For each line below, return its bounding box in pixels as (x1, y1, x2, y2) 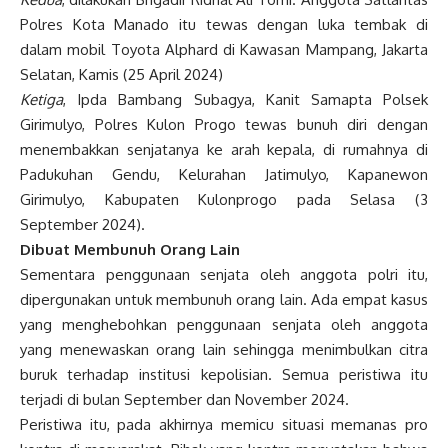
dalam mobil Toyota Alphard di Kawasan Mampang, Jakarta (20, 40, 428, 60)
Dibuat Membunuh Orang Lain (20, 240, 240, 260)
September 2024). (20, 215, 145, 235)
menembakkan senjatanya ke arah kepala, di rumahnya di (20, 140, 428, 160)
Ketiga (20, 90, 63, 110)
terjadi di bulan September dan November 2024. (20, 390, 349, 410)
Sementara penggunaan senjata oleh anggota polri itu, (20, 265, 428, 285)
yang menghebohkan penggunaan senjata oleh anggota (20, 315, 428, 335)
